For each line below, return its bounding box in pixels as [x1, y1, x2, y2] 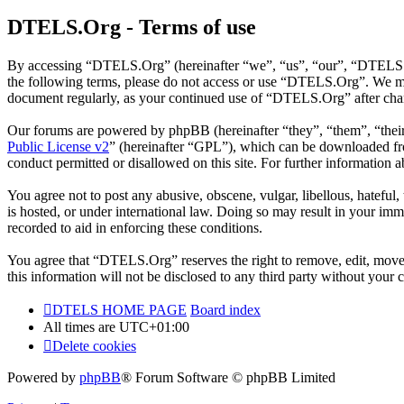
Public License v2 [7, 139, 109, 155]
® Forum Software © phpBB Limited [121, 370, 335, 386]
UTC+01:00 [119, 319, 189, 335]
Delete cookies [52, 338, 136, 354]
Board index [190, 302, 261, 318]
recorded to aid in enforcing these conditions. [7, 220, 262, 236]
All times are [43, 319, 119, 335]
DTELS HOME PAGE [52, 302, 187, 318]
